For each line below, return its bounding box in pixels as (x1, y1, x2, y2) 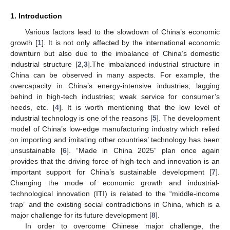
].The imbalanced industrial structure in (87, 60, 220, 68)
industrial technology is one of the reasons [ (10, 113, 152, 122)
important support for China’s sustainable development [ (10, 167, 212, 176)
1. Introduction (10, 11, 62, 20)
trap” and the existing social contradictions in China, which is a (10, 200, 220, 208)
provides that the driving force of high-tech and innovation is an (10, 157, 220, 165)
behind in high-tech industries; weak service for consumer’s (10, 92, 220, 101)
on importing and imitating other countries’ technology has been (10, 135, 220, 144)
